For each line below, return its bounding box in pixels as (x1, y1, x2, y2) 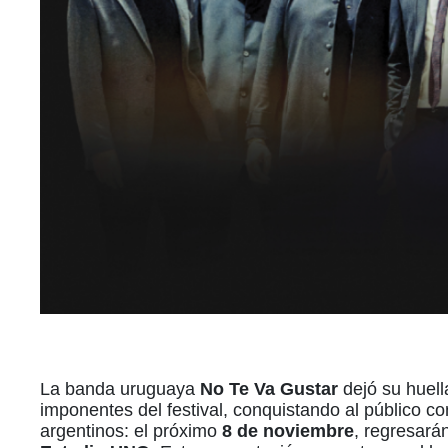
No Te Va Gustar (200, 379, 338, 400)
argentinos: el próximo (40, 421, 222, 442)
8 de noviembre (222, 421, 354, 442)
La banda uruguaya (40, 379, 200, 400)
